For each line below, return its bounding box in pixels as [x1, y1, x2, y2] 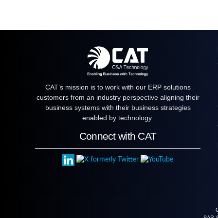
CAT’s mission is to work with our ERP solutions [45, 83, 191, 91]
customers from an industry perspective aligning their [36, 93, 200, 102]
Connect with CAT [79, 130, 157, 142]
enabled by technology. [82, 114, 153, 122]
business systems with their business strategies [45, 104, 191, 112]
